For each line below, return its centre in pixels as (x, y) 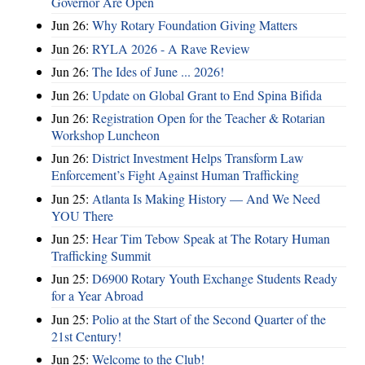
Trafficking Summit (101, 256)
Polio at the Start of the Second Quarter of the (209, 319)
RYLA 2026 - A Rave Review (171, 48)
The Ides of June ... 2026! (158, 72)
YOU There (82, 215)
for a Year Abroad (97, 296)
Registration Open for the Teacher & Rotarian (209, 117)
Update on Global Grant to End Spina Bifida (207, 95)
